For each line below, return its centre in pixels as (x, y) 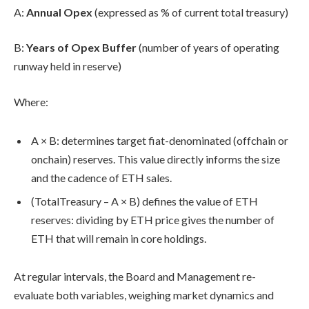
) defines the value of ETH (197, 201)
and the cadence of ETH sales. (101, 177)
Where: (31, 101)
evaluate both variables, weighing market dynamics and (144, 295)
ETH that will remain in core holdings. (119, 238)
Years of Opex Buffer (81, 48)
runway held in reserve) (68, 66)
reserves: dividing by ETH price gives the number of (153, 219)
